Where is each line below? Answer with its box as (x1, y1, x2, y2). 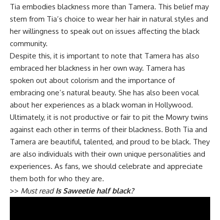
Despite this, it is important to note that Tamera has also (10, 51, 199, 61)
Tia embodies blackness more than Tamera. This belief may (10, 2, 209, 12)
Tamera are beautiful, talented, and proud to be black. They (10, 137, 210, 147)
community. (10, 39, 48, 49)
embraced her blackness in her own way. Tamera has (10, 63, 185, 73)
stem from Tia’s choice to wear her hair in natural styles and (10, 14, 208, 24)
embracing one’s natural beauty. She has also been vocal (10, 88, 199, 98)
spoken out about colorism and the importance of (10, 76, 175, 85)
